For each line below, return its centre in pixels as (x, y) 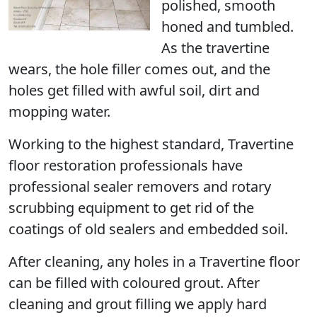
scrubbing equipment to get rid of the (131, 208)
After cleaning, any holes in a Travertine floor (154, 261)
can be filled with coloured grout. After (134, 283)
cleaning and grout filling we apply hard (138, 304)
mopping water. (59, 111)
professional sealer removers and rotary (140, 186)
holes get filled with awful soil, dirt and (134, 90)
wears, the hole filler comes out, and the (139, 69)
